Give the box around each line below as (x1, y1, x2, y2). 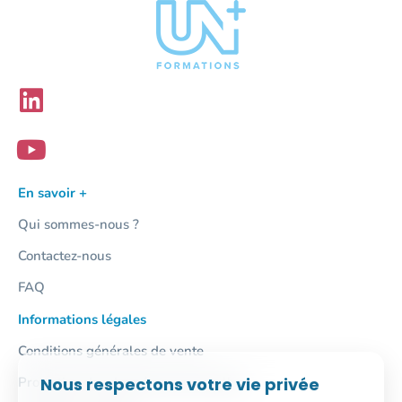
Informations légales (18, 310, 146, 329)
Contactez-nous (18, 247, 111, 266)
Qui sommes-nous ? (18, 215, 139, 234)
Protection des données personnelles (18, 373, 245, 392)
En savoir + (18, 184, 87, 203)
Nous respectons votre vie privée (40, 373, 319, 396)
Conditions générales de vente (18, 342, 204, 361)
